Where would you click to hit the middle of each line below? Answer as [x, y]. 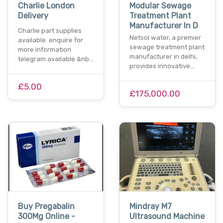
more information [45, 50]
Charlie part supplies [50, 31]
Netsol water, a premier [165, 38]
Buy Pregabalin [46, 206]
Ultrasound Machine [167, 216]
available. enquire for [51, 40]
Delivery [33, 16]
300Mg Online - [47, 216]
